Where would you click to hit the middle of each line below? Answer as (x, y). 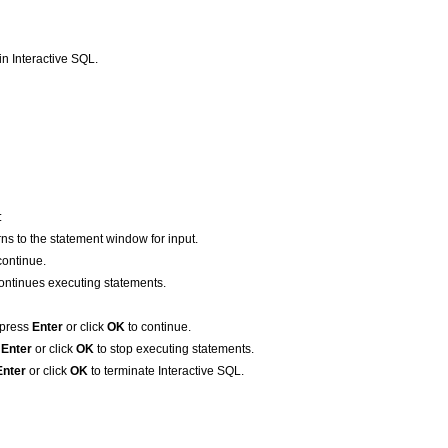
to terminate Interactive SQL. (166, 370)
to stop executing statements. (174, 348)
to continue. (158, 326)
